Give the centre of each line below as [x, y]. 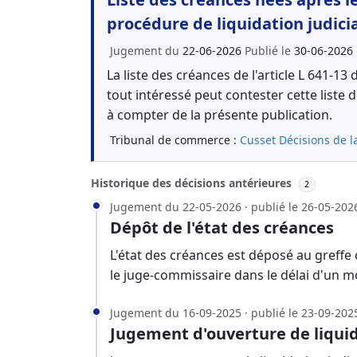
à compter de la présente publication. [220, 115]
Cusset [258, 140]
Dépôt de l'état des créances [222, 227]
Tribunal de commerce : [175, 140]
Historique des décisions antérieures [193, 183]
